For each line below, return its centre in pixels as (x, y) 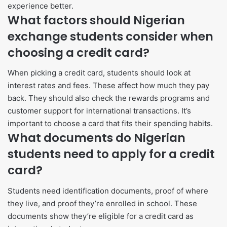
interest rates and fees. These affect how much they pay (108, 86)
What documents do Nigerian (97, 138)
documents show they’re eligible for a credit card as (101, 216)
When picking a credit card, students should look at (99, 73)
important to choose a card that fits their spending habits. (110, 124)
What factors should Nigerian (96, 20)
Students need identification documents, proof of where (108, 191)
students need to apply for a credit (111, 154)
